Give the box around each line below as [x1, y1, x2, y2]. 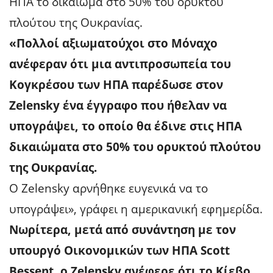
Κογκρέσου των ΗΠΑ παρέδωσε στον [9, 76, 223, 93]
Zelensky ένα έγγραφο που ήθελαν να [9, 97, 227, 113]
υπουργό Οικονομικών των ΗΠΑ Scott [9, 242, 230, 258]
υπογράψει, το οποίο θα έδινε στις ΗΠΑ [9, 118, 242, 134]
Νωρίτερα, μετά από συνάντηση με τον [9, 221, 236, 238]
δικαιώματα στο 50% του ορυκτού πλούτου [9, 138, 261, 155]
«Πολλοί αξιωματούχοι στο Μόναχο [9, 35, 218, 51]
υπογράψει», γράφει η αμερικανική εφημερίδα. [9, 200, 263, 217]
